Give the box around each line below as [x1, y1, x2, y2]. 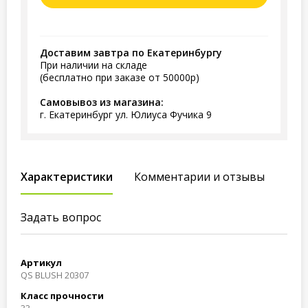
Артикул [21, 256, 62, 269]
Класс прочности [21, 289, 104, 302]
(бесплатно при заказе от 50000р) [40, 71, 199, 84]
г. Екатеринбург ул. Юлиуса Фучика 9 [40, 108, 212, 121]
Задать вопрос [21, 210, 101, 225]
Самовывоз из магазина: [40, 96, 164, 109]
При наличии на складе [40, 58, 147, 71]
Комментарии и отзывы [134, 169, 265, 184]
